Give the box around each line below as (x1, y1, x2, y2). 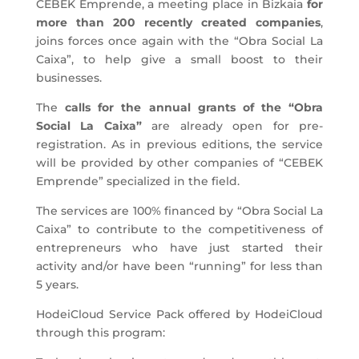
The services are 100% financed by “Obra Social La (35, 203, 324, 218)
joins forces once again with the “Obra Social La (35, 33, 324, 48)
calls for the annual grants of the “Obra (64, 99, 324, 115)
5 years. (35, 276, 79, 292)
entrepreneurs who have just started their (35, 240, 324, 255)
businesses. (35, 70, 102, 85)
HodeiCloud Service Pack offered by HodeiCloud (35, 306, 324, 321)
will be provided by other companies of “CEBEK (35, 155, 324, 170)
